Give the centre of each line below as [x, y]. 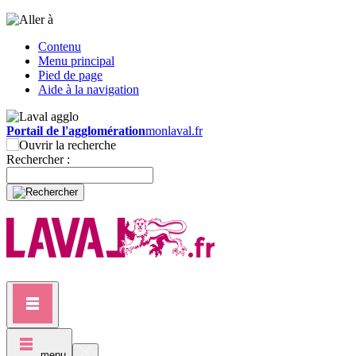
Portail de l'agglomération [76, 131]
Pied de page [70, 75]
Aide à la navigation [89, 89]
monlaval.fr [174, 131]
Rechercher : [38, 159]
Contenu [60, 46]
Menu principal [76, 61]
